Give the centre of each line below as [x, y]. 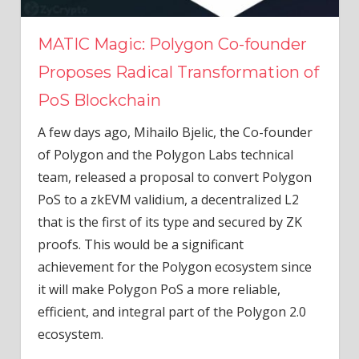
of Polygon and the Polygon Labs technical [165, 155]
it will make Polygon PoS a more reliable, [159, 290]
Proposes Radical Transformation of [178, 73]
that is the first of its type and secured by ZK [169, 222]
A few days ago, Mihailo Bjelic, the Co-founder [175, 133]
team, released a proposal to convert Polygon [174, 177]
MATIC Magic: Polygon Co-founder [172, 44]
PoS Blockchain [99, 101]
